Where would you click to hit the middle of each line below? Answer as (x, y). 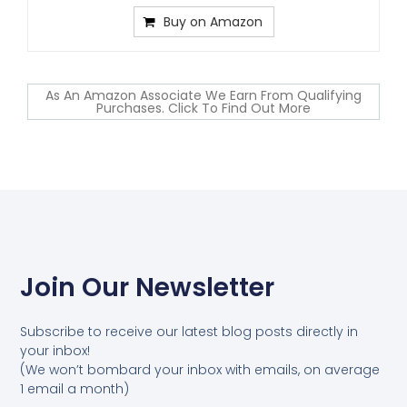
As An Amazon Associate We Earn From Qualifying (203, 95)
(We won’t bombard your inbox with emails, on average (200, 369)
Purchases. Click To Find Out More (203, 108)
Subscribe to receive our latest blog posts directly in (189, 331)
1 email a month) (75, 388)
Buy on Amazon (213, 21)
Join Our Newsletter (148, 287)
